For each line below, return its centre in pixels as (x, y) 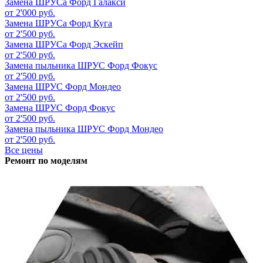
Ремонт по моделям (46, 161)
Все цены (24, 150)
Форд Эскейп (96, 45)
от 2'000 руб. (30, 13)
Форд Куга (91, 23)
